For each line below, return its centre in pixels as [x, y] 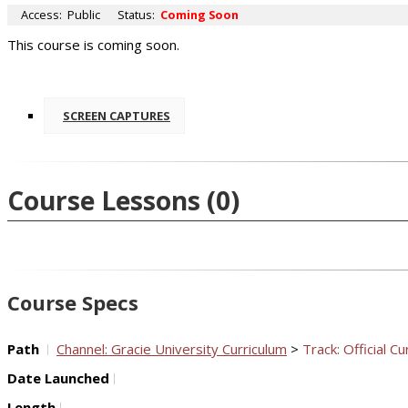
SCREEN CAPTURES [117, 116]
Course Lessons [104, 201]
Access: [43, 15]
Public [84, 15]
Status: [138, 15]
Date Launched [58, 377]
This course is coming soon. [93, 45]
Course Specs [73, 302]
